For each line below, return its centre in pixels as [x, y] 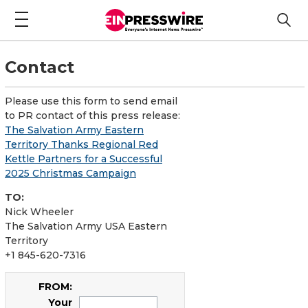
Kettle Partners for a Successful [84, 158]
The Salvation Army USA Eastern [86, 226]
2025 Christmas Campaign [70, 173]
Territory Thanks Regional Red [81, 144]
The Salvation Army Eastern [74, 130]
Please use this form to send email [91, 101]
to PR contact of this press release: [92, 115]
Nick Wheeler [39, 211]
